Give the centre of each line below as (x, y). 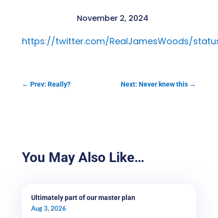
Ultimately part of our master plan (83, 198)
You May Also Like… (83, 158)
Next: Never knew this (154, 84)
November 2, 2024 (112, 18)
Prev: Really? (50, 84)
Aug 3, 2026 (48, 209)
